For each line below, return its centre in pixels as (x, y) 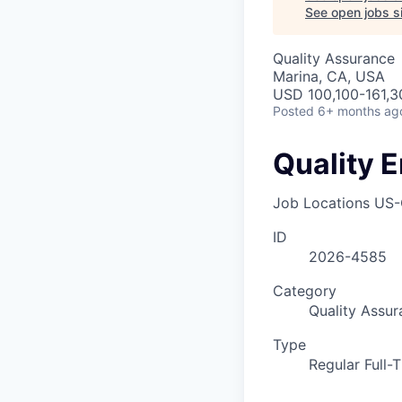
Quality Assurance (334, 58)
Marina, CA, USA (329, 76)
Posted (293, 110)
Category (305, 290)
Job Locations (321, 202)
